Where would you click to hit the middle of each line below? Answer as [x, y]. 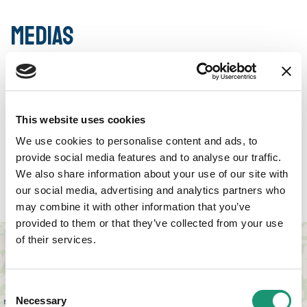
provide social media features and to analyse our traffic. [149, 157]
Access [44, 191]
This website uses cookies [81, 119]
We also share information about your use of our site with [152, 174]
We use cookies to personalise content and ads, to [137, 141]
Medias [42, 36]
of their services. [56, 240]
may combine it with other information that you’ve [133, 207]
